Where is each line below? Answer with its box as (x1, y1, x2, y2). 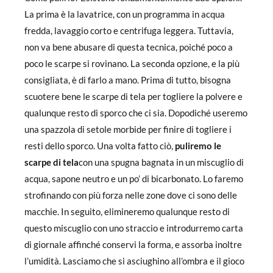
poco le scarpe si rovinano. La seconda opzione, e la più (24, 58, 239, 69)
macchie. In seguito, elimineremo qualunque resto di (24, 206, 230, 217)
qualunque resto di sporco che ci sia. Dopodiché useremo (24, 107, 247, 118)
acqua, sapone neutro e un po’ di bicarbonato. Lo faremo (24, 173, 243, 184)
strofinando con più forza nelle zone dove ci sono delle (24, 190, 237, 200)
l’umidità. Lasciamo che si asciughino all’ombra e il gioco (24, 255, 244, 266)
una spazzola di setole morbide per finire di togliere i (24, 124, 232, 135)
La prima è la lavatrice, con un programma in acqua (24, 9, 225, 19)
